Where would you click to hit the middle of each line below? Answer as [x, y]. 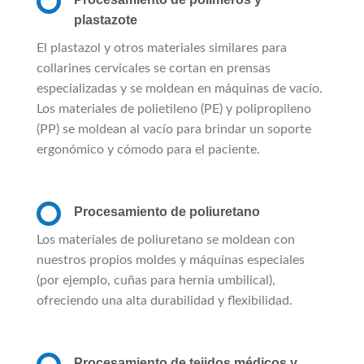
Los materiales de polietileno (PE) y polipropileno [174, 108]
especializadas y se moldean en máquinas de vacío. [180, 88]
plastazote [106, 19]
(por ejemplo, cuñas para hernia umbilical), [156, 280]
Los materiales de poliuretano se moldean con [166, 239]
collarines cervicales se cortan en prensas [154, 68]
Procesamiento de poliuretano [167, 211]
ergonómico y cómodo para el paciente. [148, 149]
